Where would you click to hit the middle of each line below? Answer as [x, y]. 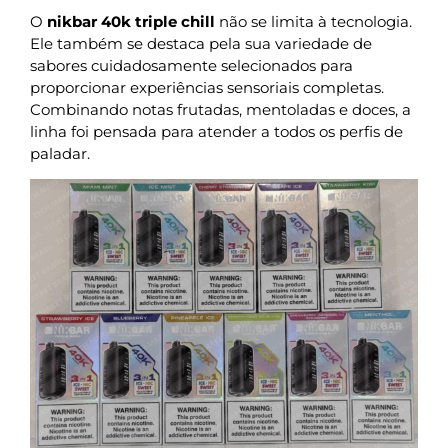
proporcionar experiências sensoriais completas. [207, 87]
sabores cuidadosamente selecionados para [191, 65]
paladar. [60, 153]
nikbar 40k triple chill [131, 21]
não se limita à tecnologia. [313, 21]
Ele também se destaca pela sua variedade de [201, 43]
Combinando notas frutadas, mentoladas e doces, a [220, 109]
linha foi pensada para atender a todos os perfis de [216, 131]
